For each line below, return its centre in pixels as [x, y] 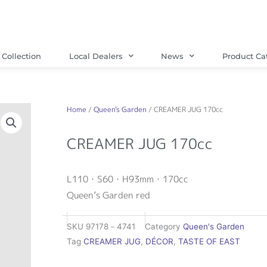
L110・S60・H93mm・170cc [128, 179]
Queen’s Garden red [108, 195]
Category [163, 227]
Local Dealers [96, 56]
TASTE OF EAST [209, 242]
